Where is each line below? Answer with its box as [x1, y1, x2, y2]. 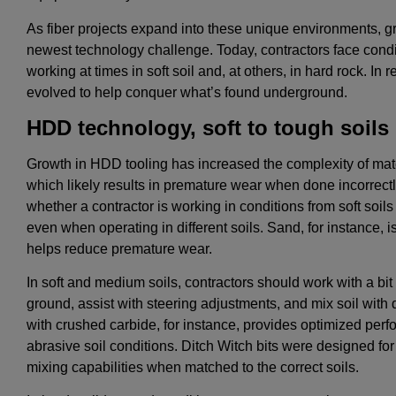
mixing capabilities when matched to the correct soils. [27, 359, 359, 375]
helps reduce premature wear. [27, 240, 212, 256]
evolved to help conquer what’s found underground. [27, 84, 347, 100]
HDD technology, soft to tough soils [27, 116, 389, 141]
